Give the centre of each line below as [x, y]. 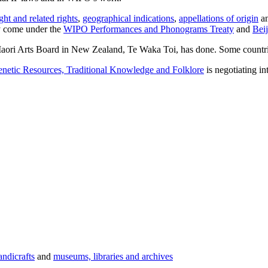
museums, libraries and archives [113, 256]
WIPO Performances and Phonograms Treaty [149, 29]
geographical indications [128, 18]
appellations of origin [219, 18]
